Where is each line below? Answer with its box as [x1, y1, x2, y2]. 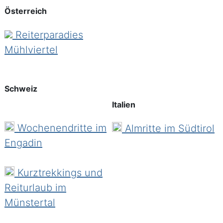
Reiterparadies [12, 29, 83, 41]
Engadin [4, 136, 42, 149]
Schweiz [4, 84, 37, 94]
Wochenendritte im [14, 121, 107, 134]
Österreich [4, 5, 47, 16]
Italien [112, 99, 135, 110]
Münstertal [4, 196, 55, 209]
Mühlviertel [4, 44, 58, 56]
